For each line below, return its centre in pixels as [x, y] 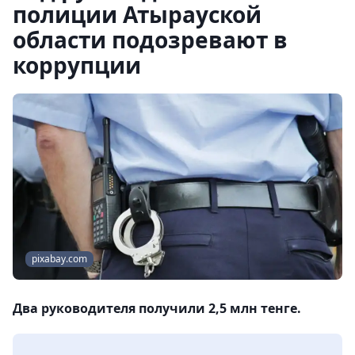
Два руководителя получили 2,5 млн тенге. [157, 309]
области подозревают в [150, 40]
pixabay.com [59, 259]
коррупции [77, 65]
